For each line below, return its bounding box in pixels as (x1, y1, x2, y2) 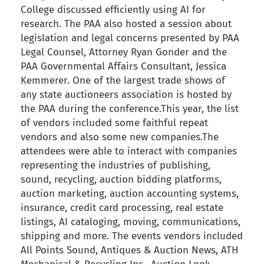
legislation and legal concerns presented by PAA (21, 32, 239, 45)
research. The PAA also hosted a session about (21, 18, 232, 31)
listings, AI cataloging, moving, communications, (21, 216, 240, 229)
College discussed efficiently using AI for (21, 4, 206, 16)
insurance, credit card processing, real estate (21, 202, 223, 214)
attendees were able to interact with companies (21, 145, 237, 158)
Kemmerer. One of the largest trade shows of (21, 74, 225, 87)
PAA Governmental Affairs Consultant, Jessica (21, 60, 226, 73)
